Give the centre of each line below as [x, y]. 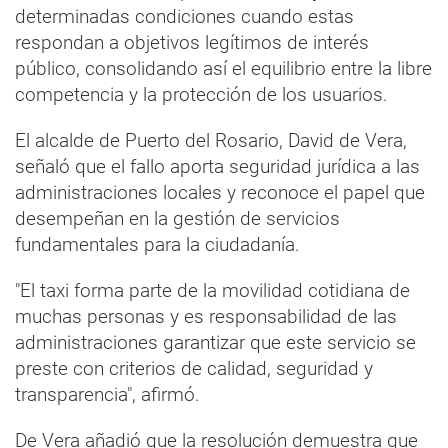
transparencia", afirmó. [107, 394]
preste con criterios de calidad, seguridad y [194, 368]
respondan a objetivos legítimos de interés [192, 42]
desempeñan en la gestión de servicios [177, 218]
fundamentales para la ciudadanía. [157, 244]
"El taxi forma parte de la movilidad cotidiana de [212, 290]
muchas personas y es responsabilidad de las [206, 316]
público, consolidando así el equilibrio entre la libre [223, 68]
